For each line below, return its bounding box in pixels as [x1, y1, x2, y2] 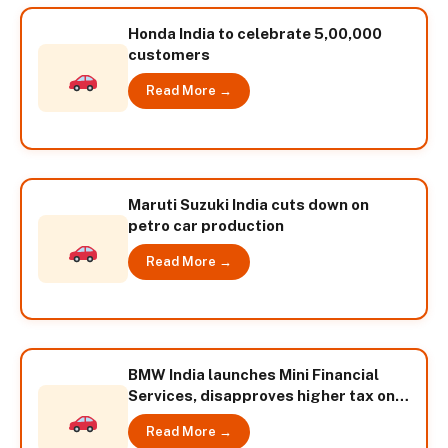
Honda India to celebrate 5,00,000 [128, 25, 382, 43]
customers [128, 46, 210, 64]
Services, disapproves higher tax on [128, 387, 395, 405]
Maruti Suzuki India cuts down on [128, 195, 369, 213]
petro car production [128, 216, 284, 234]
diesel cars [128, 408, 211, 426]
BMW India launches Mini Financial [128, 366, 379, 384]
